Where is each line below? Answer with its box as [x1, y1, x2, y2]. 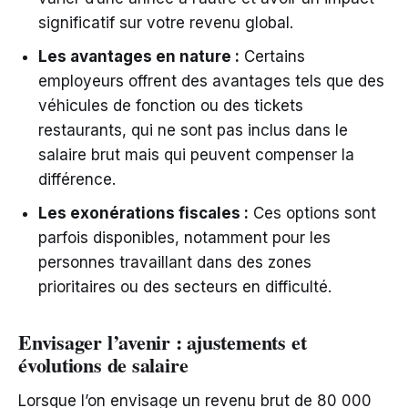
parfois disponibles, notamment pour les [38, 229, 331, 248]
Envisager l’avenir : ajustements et [18, 327, 307, 358]
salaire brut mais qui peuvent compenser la [38, 146, 354, 165]
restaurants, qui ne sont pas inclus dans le [38, 121, 348, 140]
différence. [38, 170, 116, 189]
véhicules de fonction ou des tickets [38, 97, 303, 116]
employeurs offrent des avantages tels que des [38, 72, 384, 91]
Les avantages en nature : [38, 47, 240, 66]
